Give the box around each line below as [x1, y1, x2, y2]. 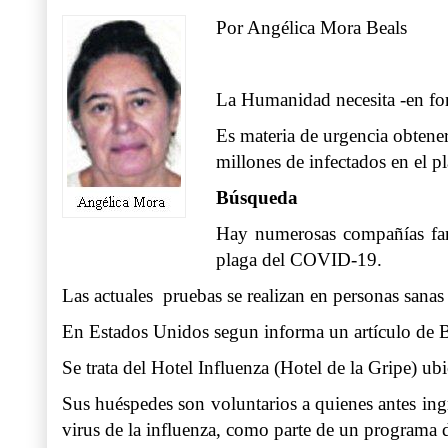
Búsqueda [216, 187, 298, 209]
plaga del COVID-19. [216, 249, 382, 271]
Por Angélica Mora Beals [216, 17, 407, 39]
